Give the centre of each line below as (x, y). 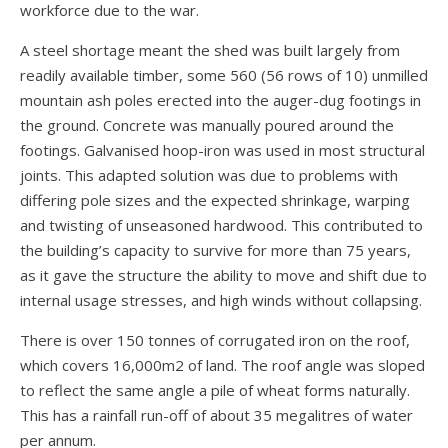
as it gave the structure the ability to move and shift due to (223, 275)
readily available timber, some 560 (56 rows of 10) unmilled (224, 75)
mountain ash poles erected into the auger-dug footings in (220, 100)
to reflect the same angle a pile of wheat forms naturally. (215, 390)
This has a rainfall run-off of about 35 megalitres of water (216, 415)
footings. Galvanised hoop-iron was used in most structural (222, 150)
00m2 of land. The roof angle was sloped (284, 365)
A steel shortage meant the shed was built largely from (210, 50)
